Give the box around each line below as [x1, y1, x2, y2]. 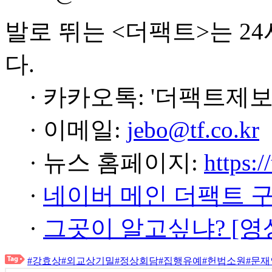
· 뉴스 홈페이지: [29, 149, 204, 175]
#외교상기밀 [61, 256, 115, 266]
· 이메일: [29, 117, 127, 143]
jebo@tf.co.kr [127, 117, 259, 143]
